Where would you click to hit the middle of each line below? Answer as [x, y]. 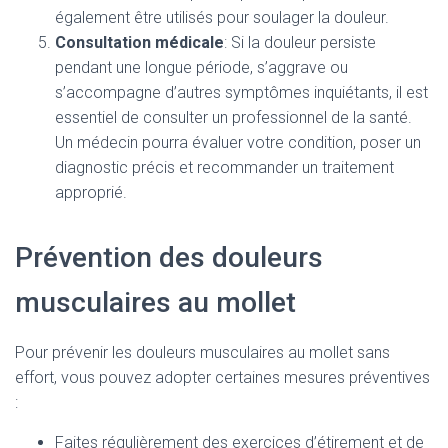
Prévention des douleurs [169, 257]
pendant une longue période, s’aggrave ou [201, 67]
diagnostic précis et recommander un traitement [224, 167]
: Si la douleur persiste [300, 42]
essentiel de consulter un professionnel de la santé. [233, 117]
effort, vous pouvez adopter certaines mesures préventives [222, 377]
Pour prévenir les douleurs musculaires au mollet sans [202, 352]
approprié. [91, 192]
